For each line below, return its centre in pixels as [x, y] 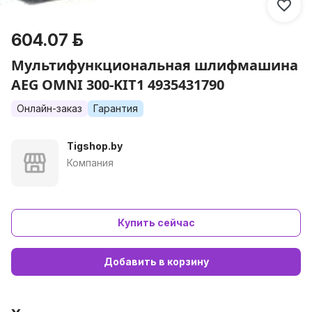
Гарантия [116, 108]
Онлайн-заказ [49, 108]
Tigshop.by [95, 146]
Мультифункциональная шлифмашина [155, 65]
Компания [90, 163]
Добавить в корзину [156, 262]
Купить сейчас [156, 223]
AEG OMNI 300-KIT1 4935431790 [118, 85]
